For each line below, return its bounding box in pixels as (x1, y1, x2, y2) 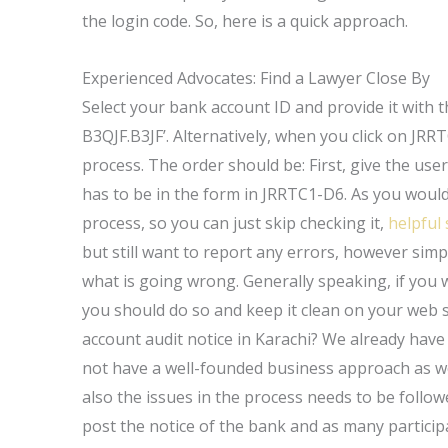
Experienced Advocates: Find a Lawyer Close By (82, 67, 431, 89)
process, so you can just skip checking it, (82, 212, 389, 234)
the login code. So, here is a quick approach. (82, 10, 409, 32)
